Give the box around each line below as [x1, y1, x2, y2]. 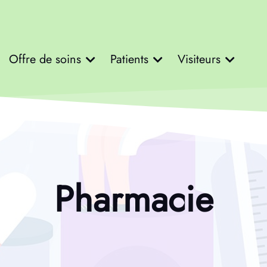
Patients [110, 50, 148, 68]
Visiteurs [177, 50, 221, 68]
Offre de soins [8, 50, 81, 68]
